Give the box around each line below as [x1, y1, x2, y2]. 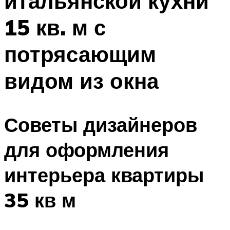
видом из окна [4, 67, 159, 94]
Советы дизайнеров [4, 111, 197, 137]
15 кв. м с [4, 14, 106, 41]
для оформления [4, 137, 169, 162]
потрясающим [4, 41, 156, 68]
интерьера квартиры [4, 162, 204, 187]
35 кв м [4, 187, 76, 213]
